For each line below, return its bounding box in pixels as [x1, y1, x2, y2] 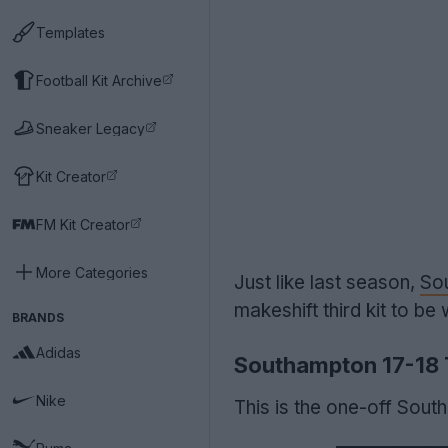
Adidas [36, 343, 81, 361]
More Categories [36, 263, 148, 281]
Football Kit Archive [36, 71, 162, 89]
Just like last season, [234, 271, 420, 294]
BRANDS [12, 310, 64, 325]
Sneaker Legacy [36, 119, 145, 137]
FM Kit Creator [36, 215, 130, 233]
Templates [36, 23, 105, 41]
